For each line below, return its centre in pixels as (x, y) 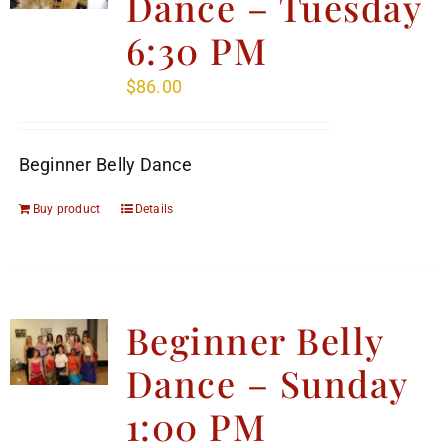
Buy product (66, 209)
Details (154, 209)
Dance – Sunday (266, 383)
